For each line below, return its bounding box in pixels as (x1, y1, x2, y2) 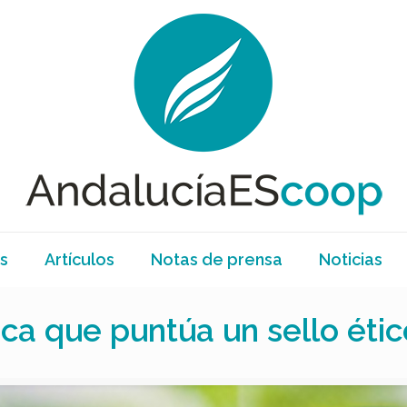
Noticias (319, 250, 383, 269)
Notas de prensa (151, 250, 283, 269)
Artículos (45, 250, 115, 269)
